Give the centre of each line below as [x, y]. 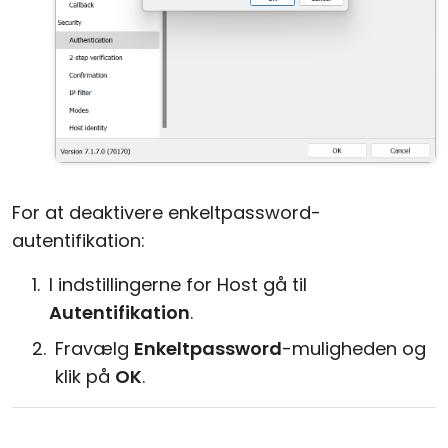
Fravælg [94, 348]
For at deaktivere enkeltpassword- [166, 212]
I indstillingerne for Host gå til [178, 284]
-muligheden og [354, 348]
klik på [85, 376]
